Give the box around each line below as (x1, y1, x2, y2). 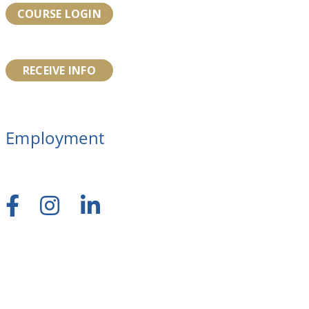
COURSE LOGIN (17, 6, 101, 21)
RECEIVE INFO (22, 62, 96, 78)
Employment (5, 126, 106, 149)
